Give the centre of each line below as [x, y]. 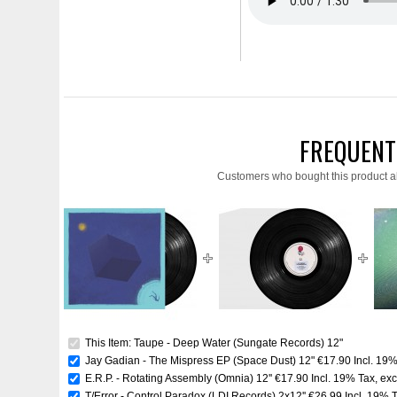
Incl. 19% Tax [343, 378]
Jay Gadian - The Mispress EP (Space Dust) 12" [200, 360]
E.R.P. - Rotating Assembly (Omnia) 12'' [179, 378]
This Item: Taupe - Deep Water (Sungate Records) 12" [213, 343]
